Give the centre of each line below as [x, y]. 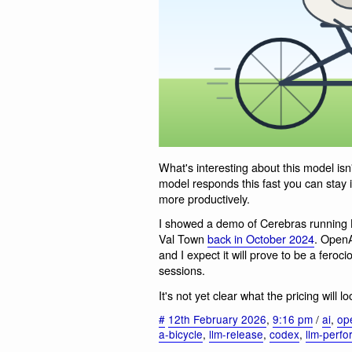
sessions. [182, 270]
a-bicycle [181, 334]
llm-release [236, 334]
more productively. [204, 198]
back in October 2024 [261, 239]
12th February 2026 [217, 319]
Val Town [183, 239]
